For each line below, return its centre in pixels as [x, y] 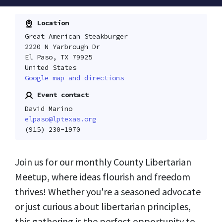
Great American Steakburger [76, 36]
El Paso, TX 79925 [58, 57]
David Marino [48, 108]
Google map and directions [74, 78]
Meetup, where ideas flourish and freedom [103, 176]
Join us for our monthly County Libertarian [103, 162]
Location [51, 23]
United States [50, 68]
